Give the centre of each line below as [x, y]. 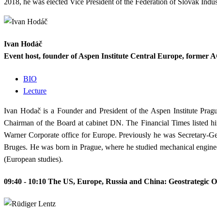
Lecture [35, 91]
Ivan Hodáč [23, 44]
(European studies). [33, 159]
